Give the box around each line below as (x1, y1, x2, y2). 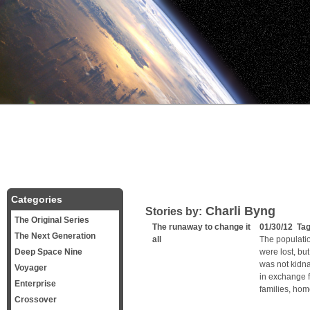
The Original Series (15, 215, 89, 225)
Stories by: (145, 206, 202, 217)
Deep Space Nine (15, 247, 82, 257)
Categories (11, 194, 62, 205)
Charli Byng (202, 204, 275, 218)
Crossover (15, 295, 57, 304)
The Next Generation (15, 231, 95, 241)
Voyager (15, 263, 47, 273)
